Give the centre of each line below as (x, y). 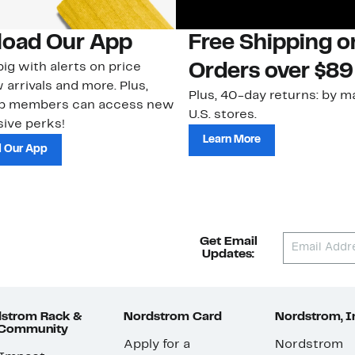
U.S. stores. (223, 115)
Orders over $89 (271, 73)
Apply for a (157, 345)
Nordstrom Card (172, 317)
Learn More (232, 140)
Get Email (228, 242)
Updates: (229, 255)
